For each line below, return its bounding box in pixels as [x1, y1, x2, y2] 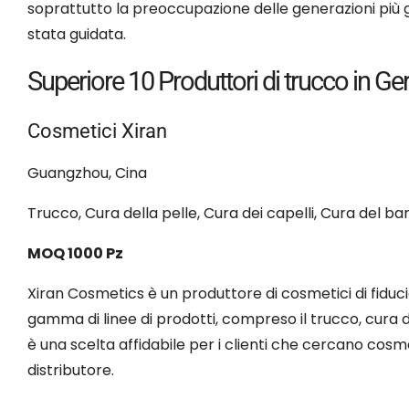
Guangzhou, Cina [27, 162, 147, 184]
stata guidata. [27, 23, 126, 45]
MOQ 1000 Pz [27, 242, 123, 264]
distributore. [27, 359, 114, 381]
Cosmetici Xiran [27, 119, 167, 142]
